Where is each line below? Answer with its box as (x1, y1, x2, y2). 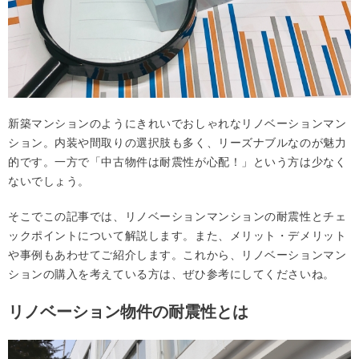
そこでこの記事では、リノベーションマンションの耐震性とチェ (8, 209, 347, 223)
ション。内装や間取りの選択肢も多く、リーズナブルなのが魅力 (8, 135, 347, 149)
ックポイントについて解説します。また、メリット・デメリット (8, 228, 347, 242)
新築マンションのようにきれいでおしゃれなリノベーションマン (8, 116, 347, 130)
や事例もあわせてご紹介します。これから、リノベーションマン (8, 248, 347, 261)
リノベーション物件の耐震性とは (8, 302, 248, 321)
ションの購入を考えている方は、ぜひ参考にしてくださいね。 (8, 267, 335, 280)
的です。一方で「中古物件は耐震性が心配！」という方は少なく (8, 155, 347, 168)
